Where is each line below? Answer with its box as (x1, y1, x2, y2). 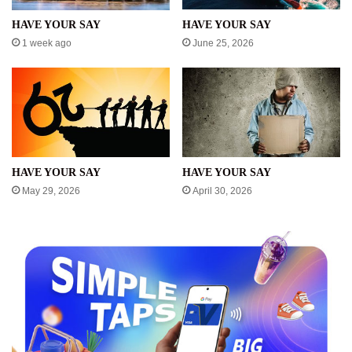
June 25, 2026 (192, 38, 254, 49)
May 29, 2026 (22, 185, 80, 196)
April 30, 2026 (192, 185, 252, 196)
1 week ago (22, 38, 71, 49)
